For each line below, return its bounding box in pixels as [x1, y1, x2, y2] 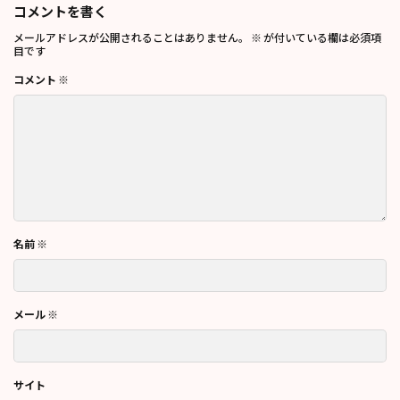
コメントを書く [13, 4, 107, 21]
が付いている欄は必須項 [262, 31, 381, 46]
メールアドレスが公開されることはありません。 [13, 31, 249, 46]
